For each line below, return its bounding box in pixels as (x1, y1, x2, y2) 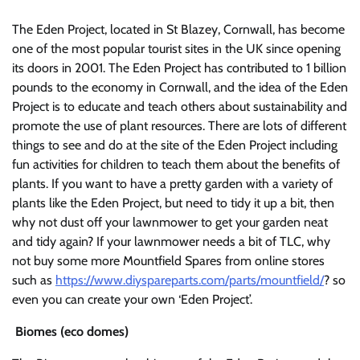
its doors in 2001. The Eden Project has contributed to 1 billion (12, 60, 346, 76)
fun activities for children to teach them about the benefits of (12, 157, 340, 172)
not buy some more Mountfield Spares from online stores (12, 253, 325, 268)
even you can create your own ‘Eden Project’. (12, 292, 252, 307)
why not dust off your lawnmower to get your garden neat (12, 215, 328, 230)
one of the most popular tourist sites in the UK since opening (12, 41, 341, 56)
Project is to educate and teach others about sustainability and (12, 99, 347, 114)
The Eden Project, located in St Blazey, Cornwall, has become (12, 22, 345, 37)
